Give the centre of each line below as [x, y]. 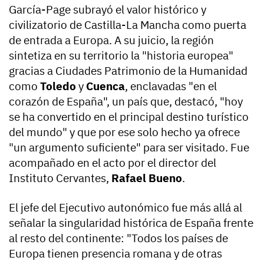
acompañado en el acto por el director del [113, 163]
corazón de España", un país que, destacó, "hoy [126, 102]
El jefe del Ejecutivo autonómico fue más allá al [126, 208]
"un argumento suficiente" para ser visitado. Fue [129, 148]
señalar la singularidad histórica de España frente [131, 223]
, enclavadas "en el [171, 86]
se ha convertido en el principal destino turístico [129, 117]
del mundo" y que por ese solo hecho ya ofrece [124, 132]
